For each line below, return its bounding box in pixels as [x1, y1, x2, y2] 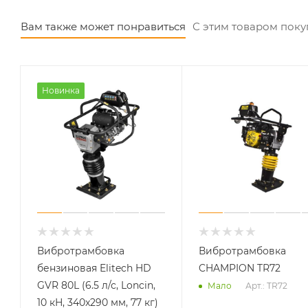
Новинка [42, 85, 80, 96]
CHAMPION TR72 [198, 261, 280, 274]
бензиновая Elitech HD [37, 261, 151, 274]
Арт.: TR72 [245, 280, 287, 291]
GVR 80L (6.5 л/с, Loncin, [37, 278, 155, 291]
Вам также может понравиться [21, 19, 186, 33]
